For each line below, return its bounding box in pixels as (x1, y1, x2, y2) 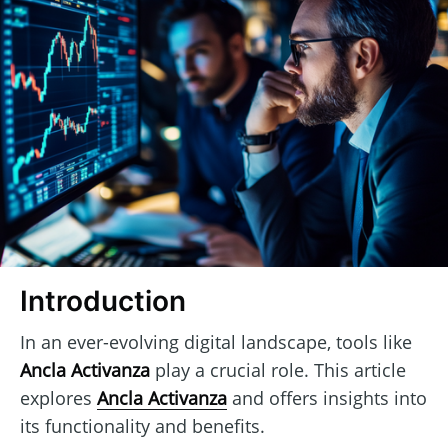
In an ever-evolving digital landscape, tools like (20, 329, 412, 354)
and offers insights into (227, 385, 427, 410)
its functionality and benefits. (20, 413, 265, 438)
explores (20, 385, 97, 410)
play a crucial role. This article (150, 357, 406, 382)
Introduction (20, 284, 186, 319)
